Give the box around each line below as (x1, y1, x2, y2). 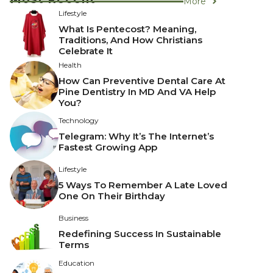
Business (58, 213, 88, 223)
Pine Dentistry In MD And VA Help (58, 85, 216, 97)
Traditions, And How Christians (58, 34, 202, 46)
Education (58, 258, 94, 268)
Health (58, 60, 82, 69)
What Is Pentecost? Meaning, (58, 23, 196, 35)
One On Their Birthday (58, 190, 165, 202)
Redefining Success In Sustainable (58, 228, 221, 240)
